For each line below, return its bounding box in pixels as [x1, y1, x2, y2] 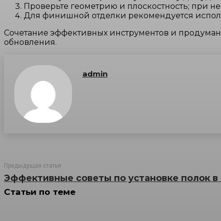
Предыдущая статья [4, 162, 61, 169]
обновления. [4, 37, 57, 47]
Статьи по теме [4, 186, 75, 197]
